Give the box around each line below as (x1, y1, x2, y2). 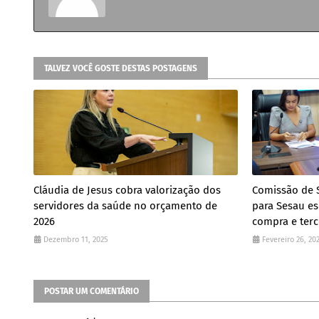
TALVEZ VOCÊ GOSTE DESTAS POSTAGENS (44, 63, 197, 73)
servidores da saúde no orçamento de (33, 199, 217, 212)
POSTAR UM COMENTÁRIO (44, 286, 139, 296)
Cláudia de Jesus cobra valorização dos (33, 183, 221, 197)
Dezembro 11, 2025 (43, 234, 108, 244)
